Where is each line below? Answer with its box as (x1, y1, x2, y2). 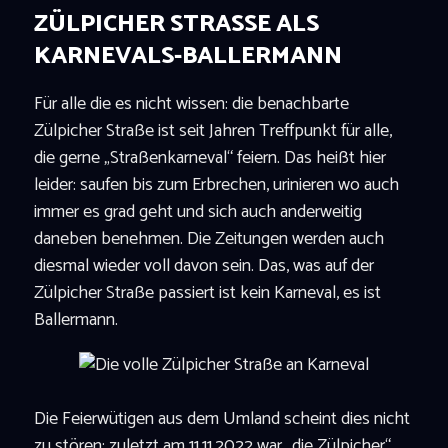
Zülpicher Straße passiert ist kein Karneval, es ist (33, 277, 381, 308)
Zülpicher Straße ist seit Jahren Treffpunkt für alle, (33, 115, 392, 146)
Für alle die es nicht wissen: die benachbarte (33, 88, 349, 119)
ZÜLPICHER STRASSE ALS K (33, 4, 319, 44)
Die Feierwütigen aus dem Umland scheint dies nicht (33, 403, 410, 434)
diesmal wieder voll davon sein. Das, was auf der (33, 250, 374, 281)
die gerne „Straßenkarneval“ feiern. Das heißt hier (33, 142, 386, 173)
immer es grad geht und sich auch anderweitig (33, 196, 362, 227)
